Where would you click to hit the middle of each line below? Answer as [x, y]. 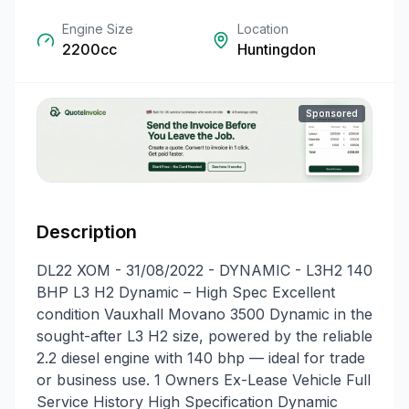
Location [263, 29]
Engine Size [98, 29]
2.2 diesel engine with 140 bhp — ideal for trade [201, 357]
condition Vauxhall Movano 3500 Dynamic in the [204, 314]
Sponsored [332, 113]
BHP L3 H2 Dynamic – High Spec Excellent [186, 292]
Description [87, 231]
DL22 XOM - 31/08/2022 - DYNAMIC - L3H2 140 [204, 270]
